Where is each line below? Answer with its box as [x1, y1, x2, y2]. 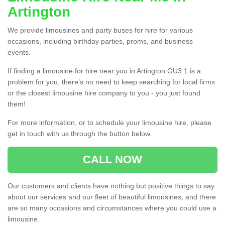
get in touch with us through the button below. [8, 130, 152, 138]
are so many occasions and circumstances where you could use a [8, 204, 216, 212]
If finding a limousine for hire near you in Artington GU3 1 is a [8, 67, 201, 75]
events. [8, 48, 31, 57]
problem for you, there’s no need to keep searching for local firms [8, 78, 215, 86]
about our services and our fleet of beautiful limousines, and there [8, 193, 216, 201]
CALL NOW [82, 153, 143, 166]
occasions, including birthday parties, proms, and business [8, 37, 193, 46]
